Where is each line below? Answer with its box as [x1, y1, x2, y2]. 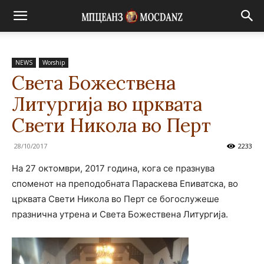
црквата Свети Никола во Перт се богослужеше [12, 193, 219, 204]
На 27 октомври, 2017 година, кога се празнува [12, 163, 214, 174]
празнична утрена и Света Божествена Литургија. [12, 209, 228, 220]
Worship [42, 58, 65, 67]
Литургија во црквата [12, 92, 202, 116]
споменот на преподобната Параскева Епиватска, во [12, 178, 238, 189]
